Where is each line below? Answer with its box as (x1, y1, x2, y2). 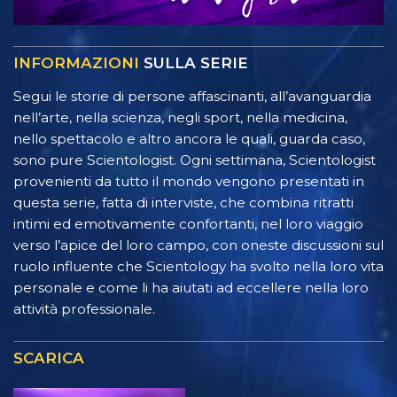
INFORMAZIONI (13, 54, 139, 73)
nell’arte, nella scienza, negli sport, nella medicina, (13, 109, 347, 127)
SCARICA (13, 349, 84, 368)
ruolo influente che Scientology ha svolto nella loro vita (13, 258, 384, 276)
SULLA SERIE (139, 54, 248, 73)
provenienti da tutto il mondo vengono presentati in (13, 173, 364, 191)
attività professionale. (13, 300, 155, 318)
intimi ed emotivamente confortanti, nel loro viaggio (13, 215, 363, 233)
